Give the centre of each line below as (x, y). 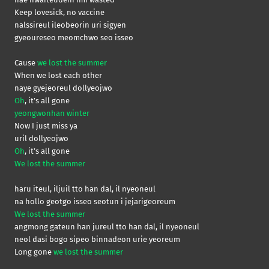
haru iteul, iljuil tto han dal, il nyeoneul (85, 189)
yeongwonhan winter (52, 113)
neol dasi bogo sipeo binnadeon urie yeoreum (97, 239)
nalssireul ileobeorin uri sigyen (70, 25)
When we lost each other (58, 75)
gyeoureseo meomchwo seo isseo (74, 37)
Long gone (34, 252)
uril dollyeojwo (41, 138)
